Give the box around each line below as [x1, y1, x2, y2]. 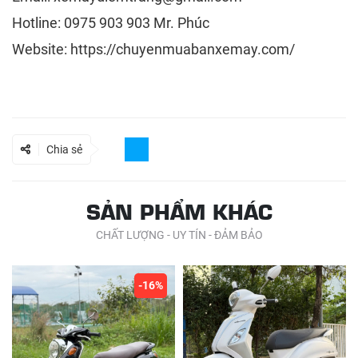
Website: [12, 40, 70, 58]
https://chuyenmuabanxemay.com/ [70, 40, 295, 58]
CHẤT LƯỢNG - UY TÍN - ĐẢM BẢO [95, 228, 263, 241]
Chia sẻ [46, 142, 82, 156]
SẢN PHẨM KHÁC [86, 197, 272, 225]
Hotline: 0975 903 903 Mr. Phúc [12, 14, 209, 31]
